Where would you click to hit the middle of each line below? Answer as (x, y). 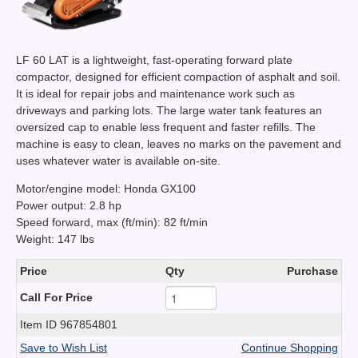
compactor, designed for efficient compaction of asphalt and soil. (178, 76)
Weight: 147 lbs (55, 239)
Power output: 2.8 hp (69, 205)
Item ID (40, 324)
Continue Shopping (290, 347)
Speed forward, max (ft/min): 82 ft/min (112, 222)
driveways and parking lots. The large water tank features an (169, 110)
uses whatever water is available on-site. (118, 160)
